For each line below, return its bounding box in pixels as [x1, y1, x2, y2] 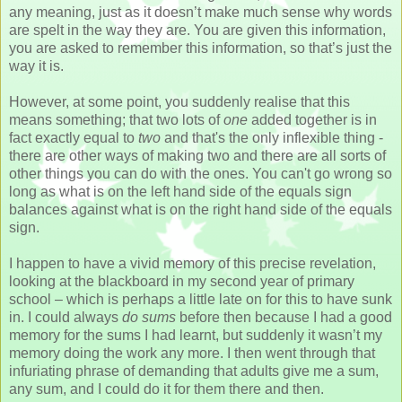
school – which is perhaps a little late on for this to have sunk [9, 291, 392, 307]
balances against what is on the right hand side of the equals [9, 201, 392, 217]
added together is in [248, 111, 377, 127]
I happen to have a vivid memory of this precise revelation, [9, 255, 376, 271]
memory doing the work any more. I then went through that [9, 345, 375, 361]
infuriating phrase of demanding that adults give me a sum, [9, 363, 379, 379]
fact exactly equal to [9, 129, 138, 145]
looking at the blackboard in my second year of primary [9, 273, 354, 289]
